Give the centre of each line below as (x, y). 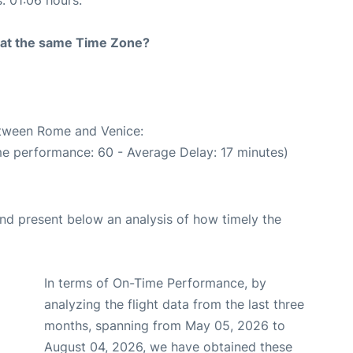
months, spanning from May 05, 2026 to (165, 325)
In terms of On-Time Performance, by (155, 283)
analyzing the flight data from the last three (174, 304)
